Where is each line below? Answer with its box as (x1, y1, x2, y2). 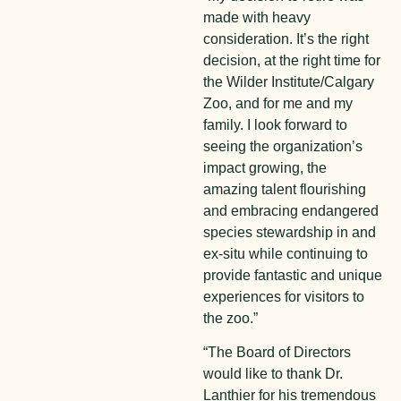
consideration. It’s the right (203, 30, 370, 47)
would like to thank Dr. (203, 366, 344, 382)
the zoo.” (203, 310, 259, 326)
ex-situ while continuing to (203, 245, 369, 261)
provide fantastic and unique (203, 267, 383, 283)
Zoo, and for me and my (203, 95, 354, 111)
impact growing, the (203, 159, 328, 175)
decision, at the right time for (203, 52, 381, 68)
